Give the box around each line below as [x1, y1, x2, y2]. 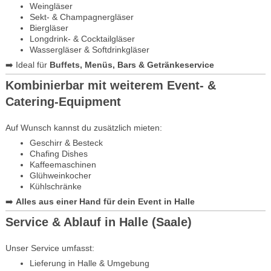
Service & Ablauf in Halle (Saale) [5, 215, 192, 229]
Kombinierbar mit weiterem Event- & [5, 78, 216, 92]
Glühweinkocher [29, 170, 91, 180]
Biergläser [29, 22, 68, 33]
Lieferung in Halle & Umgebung [29, 258, 149, 268]
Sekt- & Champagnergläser [29, 11, 134, 22]
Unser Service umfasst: [5, 243, 94, 253]
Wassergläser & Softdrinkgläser [29, 44, 149, 54]
